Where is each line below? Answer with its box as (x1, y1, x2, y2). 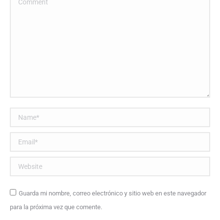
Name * (10, 110, 36, 119)
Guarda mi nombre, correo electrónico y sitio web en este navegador (19, 190, 206, 197)
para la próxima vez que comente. (10, 203, 102, 211)
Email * (10, 134, 35, 143)
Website (10, 159, 37, 168)
